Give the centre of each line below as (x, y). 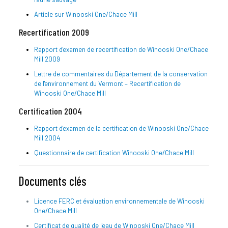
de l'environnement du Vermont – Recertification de (107, 83)
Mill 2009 (47, 59)
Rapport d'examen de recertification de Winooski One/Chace (121, 49)
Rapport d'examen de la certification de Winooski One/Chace (121, 128)
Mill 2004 (47, 138)
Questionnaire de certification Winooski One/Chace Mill (114, 152)
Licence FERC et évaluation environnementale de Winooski (119, 201)
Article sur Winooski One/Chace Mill (85, 14)
